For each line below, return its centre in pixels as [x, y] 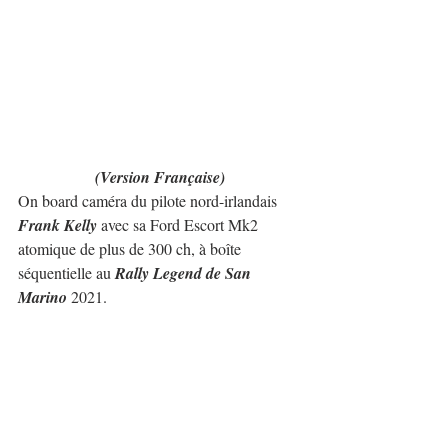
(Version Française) [160, 176]
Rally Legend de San [185, 272]
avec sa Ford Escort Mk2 [179, 224]
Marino [42, 296]
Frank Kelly [57, 224]
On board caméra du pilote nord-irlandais [149, 200]
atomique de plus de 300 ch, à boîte [131, 248]
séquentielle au [66, 272]
